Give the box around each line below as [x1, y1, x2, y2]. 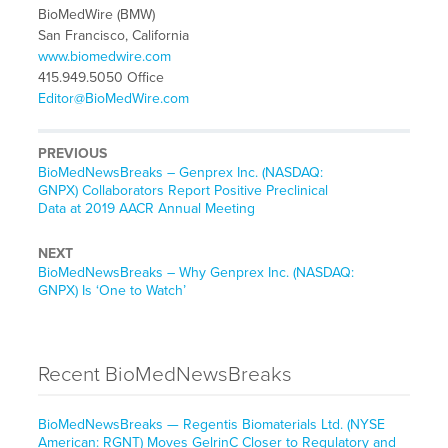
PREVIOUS [37, 145, 107, 163]
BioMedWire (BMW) [37, 6, 155, 24]
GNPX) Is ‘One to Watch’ [37, 282, 186, 300]
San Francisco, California [37, 27, 189, 45]
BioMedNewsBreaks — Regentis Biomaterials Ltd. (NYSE [37, 416, 385, 434]
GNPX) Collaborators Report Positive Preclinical [37, 182, 328, 200]
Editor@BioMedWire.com [37, 90, 189, 108]
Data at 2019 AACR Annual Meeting [37, 200, 255, 218]
